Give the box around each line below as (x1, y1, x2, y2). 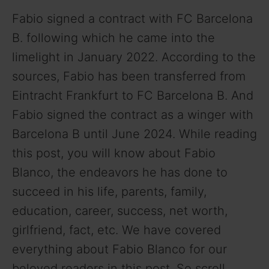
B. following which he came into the (12, 30, 215, 45)
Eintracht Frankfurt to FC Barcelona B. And (12, 88, 253, 103)
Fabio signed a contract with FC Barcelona (12, 11, 253, 26)
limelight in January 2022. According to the (12, 49, 256, 64)
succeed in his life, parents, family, (12, 184, 207, 199)
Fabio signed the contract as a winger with (12, 107, 253, 122)
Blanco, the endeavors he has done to (12, 165, 228, 180)
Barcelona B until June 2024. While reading (12, 126, 257, 141)
